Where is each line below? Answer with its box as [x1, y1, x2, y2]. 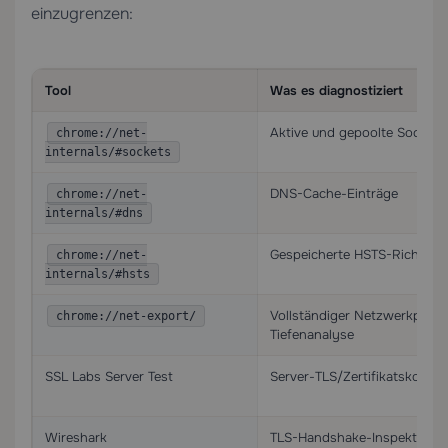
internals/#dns [45, 206, 143, 220]
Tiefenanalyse [270, 326, 354, 343]
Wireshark [45, 429, 107, 446]
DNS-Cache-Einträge [270, 185, 398, 202]
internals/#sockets [45, 145, 171, 159]
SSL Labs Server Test [45, 368, 173, 385]
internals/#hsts [45, 267, 150, 281]
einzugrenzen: [31, 3, 133, 24]
